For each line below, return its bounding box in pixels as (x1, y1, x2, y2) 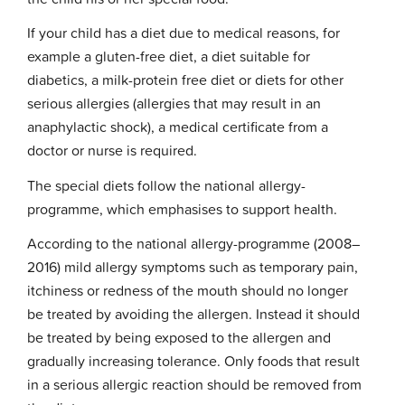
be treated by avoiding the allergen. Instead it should (27, 304, 361, 325)
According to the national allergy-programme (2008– (27, 233, 361, 254)
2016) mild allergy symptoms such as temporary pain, (27, 257, 359, 278)
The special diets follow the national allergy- (27, 174, 306, 195)
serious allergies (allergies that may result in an (27, 93, 322, 114)
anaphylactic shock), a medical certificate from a (27, 117, 329, 137)
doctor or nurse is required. (27, 140, 198, 161)
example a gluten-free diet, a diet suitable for (27, 46, 311, 67)
